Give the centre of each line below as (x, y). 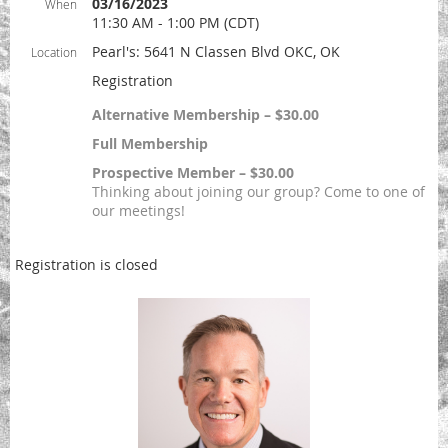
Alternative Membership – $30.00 (205, 115)
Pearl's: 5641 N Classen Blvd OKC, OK (216, 52)
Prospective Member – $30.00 (193, 173)
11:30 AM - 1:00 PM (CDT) (175, 23)
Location (54, 52)
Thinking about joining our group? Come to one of (258, 192)
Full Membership (150, 144)
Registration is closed (86, 265)
